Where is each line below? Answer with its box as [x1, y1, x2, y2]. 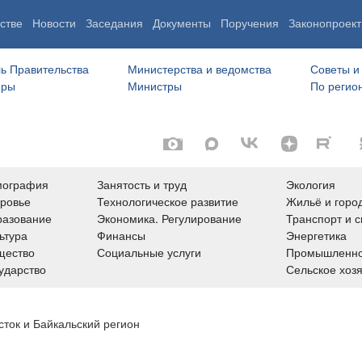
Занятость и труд [96, 176, 187, 192]
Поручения [221, 17, 279, 30]
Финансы [96, 227, 145, 243]
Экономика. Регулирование [96, 210, 242, 226]
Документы [153, 17, 211, 30]
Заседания [86, 17, 143, 30]
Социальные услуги [96, 244, 201, 260]
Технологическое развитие [96, 193, 238, 209]
